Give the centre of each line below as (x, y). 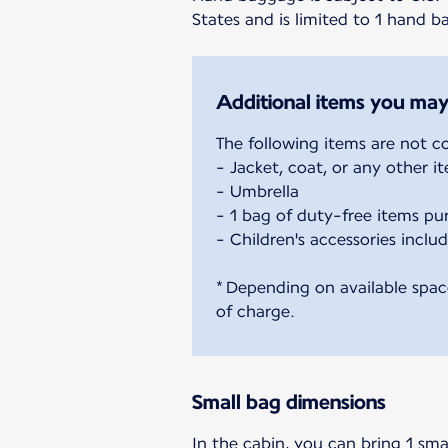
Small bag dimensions (289, 401)
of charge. (255, 311)
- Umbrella (257, 191)
